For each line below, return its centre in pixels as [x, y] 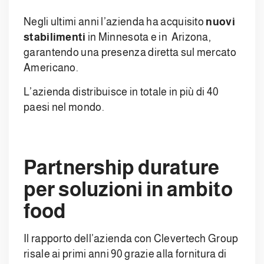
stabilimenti [55, 37]
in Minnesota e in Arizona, [148, 37]
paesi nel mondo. [64, 108]
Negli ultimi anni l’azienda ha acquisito [115, 22]
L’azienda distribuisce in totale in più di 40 [121, 92]
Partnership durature [122, 168]
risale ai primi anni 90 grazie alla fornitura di [125, 254]
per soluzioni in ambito [128, 189]
